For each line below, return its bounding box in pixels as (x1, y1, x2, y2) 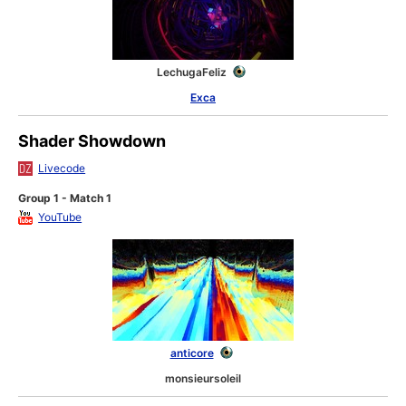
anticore (169, 346, 214, 361)
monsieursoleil (165, 372, 241, 386)
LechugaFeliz (157, 65, 229, 80)
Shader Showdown (18, 131, 167, 151)
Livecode (38, 161, 86, 176)
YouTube (38, 210, 82, 225)
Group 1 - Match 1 (18, 191, 112, 206)
